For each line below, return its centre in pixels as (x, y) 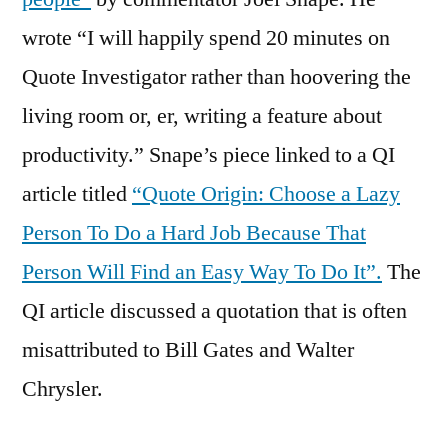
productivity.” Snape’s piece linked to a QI (208, 154)
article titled (77, 193)
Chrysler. (62, 388)
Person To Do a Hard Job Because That (194, 232)
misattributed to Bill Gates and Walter (188, 349)
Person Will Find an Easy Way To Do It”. (202, 271)
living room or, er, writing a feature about (202, 115)
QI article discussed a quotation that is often (214, 310)
